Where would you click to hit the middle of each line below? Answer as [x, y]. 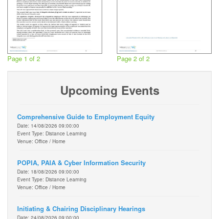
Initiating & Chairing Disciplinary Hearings [81, 208]
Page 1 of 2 [24, 58]
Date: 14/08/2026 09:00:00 [48, 125]
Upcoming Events [109, 90]
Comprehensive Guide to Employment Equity [86, 116]
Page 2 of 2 [133, 58]
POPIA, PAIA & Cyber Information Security [81, 162]
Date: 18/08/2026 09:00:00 [48, 171]
